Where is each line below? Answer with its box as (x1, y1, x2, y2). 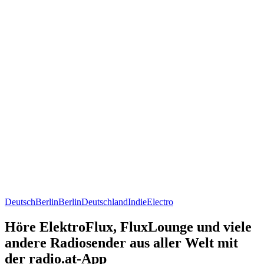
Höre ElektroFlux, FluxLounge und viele (5, 219, 252, 235)
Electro (147, 196, 173, 207)
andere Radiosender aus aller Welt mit (5, 235, 238, 250)
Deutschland (81, 196, 128, 207)
